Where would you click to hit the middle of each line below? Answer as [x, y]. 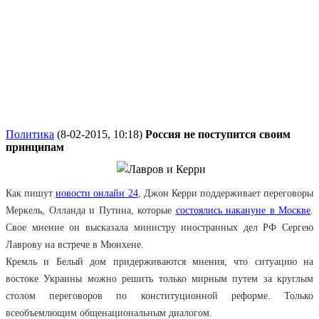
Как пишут [31, 193]
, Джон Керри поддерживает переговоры [225, 193]
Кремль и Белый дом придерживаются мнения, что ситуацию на [159, 262]
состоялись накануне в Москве [243, 210]
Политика [30, 134]
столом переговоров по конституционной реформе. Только [159, 296]
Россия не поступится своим [218, 134]
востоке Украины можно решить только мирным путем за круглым [159, 279]
